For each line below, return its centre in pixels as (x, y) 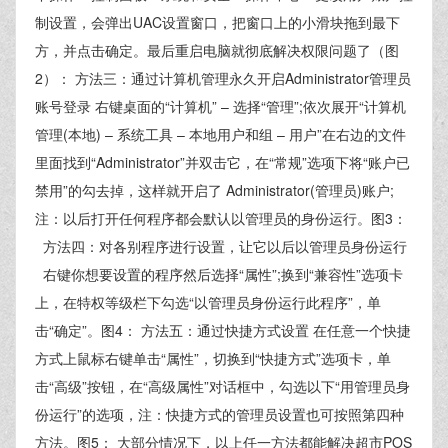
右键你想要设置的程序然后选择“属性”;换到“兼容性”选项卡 (219, 274)
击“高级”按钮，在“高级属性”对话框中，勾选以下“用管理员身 (222, 386)
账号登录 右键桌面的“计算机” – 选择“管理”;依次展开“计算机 (220, 106)
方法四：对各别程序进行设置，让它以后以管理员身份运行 (221, 246)
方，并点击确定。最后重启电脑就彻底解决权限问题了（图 (217, 50)
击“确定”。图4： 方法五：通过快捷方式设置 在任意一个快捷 (223, 330)
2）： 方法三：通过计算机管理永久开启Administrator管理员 (223, 78)
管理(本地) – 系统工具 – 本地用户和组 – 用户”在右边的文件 (220, 134)
